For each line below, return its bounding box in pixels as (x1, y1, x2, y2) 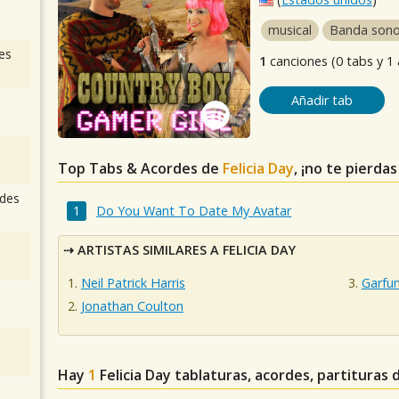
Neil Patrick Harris (81, 274, 185, 292)
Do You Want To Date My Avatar (96, 202, 292, 220)
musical (268, 21, 312, 38)
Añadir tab (290, 92, 353, 109)
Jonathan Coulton (81, 297, 183, 315)
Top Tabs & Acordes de (58, 159, 223, 178)
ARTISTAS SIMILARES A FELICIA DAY (77, 240, 296, 258)
